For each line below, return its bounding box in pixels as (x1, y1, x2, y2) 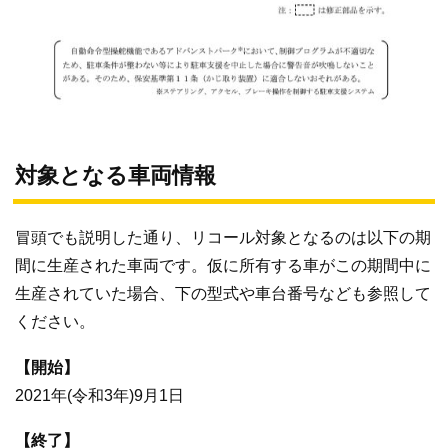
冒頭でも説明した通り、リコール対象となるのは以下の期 (15, 229, 431, 247)
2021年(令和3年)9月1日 (15, 386, 184, 404)
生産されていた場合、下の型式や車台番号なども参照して (15, 285, 431, 303)
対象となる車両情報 (15, 163, 216, 189)
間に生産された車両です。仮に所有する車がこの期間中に (15, 257, 431, 275)
